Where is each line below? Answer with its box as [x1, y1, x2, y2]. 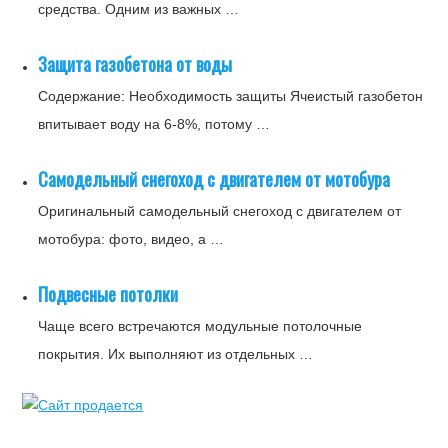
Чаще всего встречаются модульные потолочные [38, 317, 363, 334]
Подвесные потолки [38, 280, 179, 307]
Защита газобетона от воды [38, 50, 233, 77]
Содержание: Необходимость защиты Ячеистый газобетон [38, 87, 424, 104]
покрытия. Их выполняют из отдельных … [38, 345, 314, 362]
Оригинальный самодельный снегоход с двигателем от [38, 202, 402, 219]
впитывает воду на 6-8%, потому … [38, 115, 271, 132]
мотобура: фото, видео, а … [38, 230, 225, 247]
